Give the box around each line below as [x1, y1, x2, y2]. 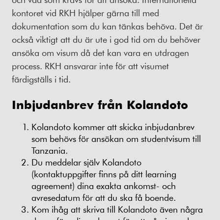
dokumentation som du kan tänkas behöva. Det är [12, 20, 203, 32]
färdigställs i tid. [12, 73, 71, 85]
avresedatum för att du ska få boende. [31, 191, 178, 203]
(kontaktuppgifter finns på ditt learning [31, 167, 176, 180]
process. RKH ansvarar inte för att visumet [12, 60, 169, 72]
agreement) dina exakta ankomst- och [31, 179, 176, 192]
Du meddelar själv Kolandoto [31, 156, 141, 168]
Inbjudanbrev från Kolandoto [12, 96, 192, 112]
